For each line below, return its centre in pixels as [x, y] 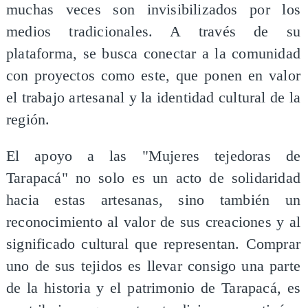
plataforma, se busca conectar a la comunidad [153, 53]
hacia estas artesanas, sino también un [153, 200]
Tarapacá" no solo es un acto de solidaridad [153, 178]
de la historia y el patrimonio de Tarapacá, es [153, 288]
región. [28, 119]
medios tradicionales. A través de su [153, 31]
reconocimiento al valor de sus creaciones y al [153, 222]
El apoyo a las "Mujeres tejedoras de [153, 156]
